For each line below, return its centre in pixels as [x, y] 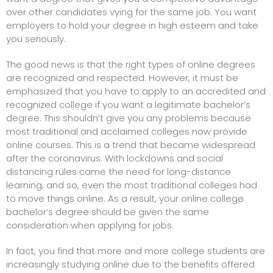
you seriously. [36, 39]
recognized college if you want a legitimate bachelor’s [128, 105]
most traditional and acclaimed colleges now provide [127, 132]
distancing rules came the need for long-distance [119, 172]
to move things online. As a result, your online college [125, 199]
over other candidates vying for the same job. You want [131, 12]
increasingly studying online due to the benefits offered [130, 264]
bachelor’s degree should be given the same [108, 212]
